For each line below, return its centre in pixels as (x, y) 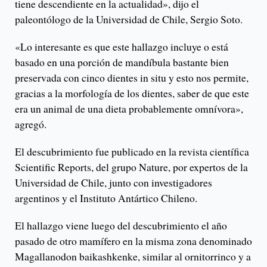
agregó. (31, 124)
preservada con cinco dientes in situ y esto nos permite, (132, 77)
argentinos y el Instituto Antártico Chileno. (106, 198)
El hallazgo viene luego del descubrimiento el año (121, 225)
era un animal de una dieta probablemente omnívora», (129, 108)
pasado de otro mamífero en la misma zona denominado (133, 240)
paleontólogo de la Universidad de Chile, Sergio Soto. (129, 19)
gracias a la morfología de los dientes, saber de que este (132, 93)
